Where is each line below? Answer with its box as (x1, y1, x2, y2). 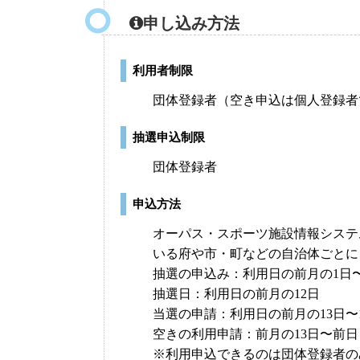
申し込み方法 (143, 14, 239, 32)
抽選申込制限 (133, 131, 205, 144)
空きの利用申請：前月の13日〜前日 (153, 327, 358, 341)
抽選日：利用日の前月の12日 (153, 287, 320, 301)
